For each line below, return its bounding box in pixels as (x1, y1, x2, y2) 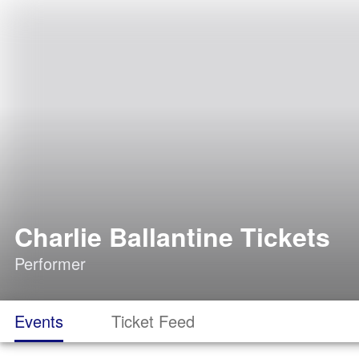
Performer (14, 252, 86, 275)
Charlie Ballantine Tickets (14, 218, 330, 255)
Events (14, 309, 63, 333)
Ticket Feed (111, 309, 195, 333)
